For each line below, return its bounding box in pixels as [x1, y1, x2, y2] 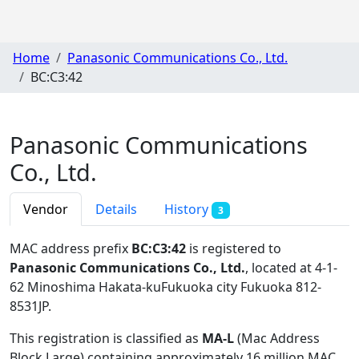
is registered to [186, 239, 281, 257]
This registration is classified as [10, 329, 202, 347]
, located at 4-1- [245, 258, 337, 276]
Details [95, 200, 137, 218]
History [164, 200, 212, 218]
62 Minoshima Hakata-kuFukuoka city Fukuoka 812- [10, 277, 321, 296]
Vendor [23, 200, 68, 218]
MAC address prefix [10, 239, 131, 257]
